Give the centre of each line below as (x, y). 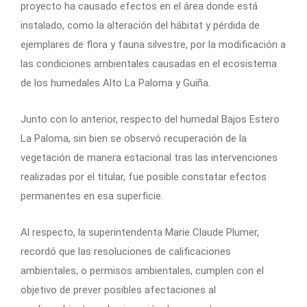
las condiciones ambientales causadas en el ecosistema (149, 64)
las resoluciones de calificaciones (155, 252)
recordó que (48, 252)
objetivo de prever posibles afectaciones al (118, 290)
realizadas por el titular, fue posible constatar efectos (144, 177)
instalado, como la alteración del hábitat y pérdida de (140, 26)
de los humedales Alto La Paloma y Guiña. (115, 83)
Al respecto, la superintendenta (91, 233)
